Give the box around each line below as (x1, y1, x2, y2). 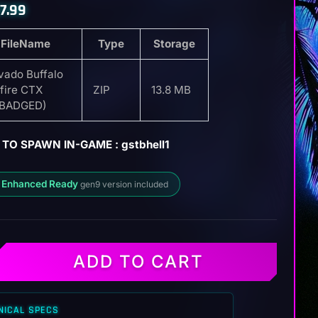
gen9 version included (80, 178, 168, 190)
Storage (153, 36, 195, 50)
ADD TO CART (72, 251, 204, 272)
